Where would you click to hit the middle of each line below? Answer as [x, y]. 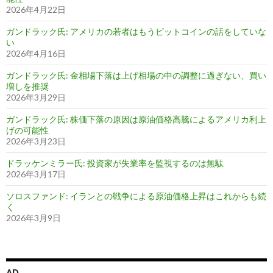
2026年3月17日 [36, 174]
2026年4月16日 [36, 53]
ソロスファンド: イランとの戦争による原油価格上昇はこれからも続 [136, 196]
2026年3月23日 [36, 141]
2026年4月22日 [36, 9]
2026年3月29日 [36, 97]
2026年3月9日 [34, 218]
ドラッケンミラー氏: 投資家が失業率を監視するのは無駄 [115, 163]
